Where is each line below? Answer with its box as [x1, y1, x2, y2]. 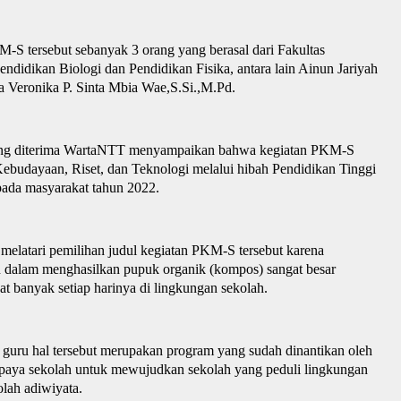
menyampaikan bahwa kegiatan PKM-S [129, 141, 354, 158]
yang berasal [175, 41, 249, 57]
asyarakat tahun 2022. [36, 179, 159, 195]
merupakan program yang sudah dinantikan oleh [97, 342, 372, 358]
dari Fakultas [249, 41, 325, 57]
